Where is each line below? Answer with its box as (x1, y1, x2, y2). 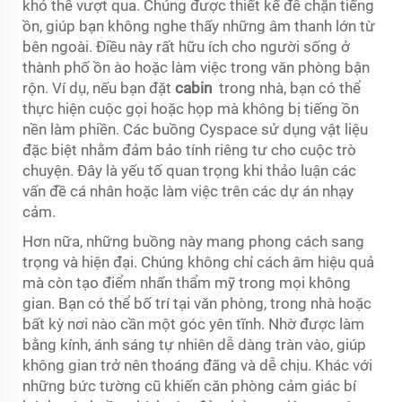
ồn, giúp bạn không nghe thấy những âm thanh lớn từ (22, 17, 375, 35)
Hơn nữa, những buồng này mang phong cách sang (22, 232, 364, 250)
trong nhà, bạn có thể (219, 79, 361, 97)
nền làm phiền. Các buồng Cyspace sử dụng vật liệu (22, 120, 368, 138)
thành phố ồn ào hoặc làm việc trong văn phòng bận (22, 58, 370, 76)
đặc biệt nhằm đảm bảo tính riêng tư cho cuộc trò (22, 141, 356, 159)
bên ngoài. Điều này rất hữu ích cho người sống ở (22, 38, 350, 56)
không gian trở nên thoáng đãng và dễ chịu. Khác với (22, 356, 372, 374)
